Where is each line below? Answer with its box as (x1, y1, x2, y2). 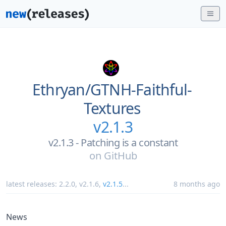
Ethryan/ (32, 79, 90, 100)
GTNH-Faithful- (90, 79, 192, 100)
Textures (83, 98, 141, 119)
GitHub (103, 149, 137, 162)
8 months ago (174, 179, 220, 189)
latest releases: (6, 179, 59, 189)
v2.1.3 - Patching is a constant (48, 136, 178, 149)
